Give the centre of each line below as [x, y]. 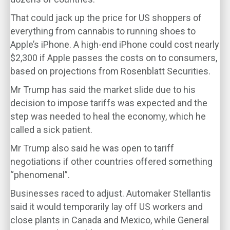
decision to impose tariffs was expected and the [109, 103]
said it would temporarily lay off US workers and [107, 207]
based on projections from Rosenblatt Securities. [110, 71]
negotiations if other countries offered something [111, 161]
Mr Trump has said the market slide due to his [103, 90]
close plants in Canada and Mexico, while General [110, 220]
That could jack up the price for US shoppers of [106, 18]
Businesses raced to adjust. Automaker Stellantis [111, 193]
